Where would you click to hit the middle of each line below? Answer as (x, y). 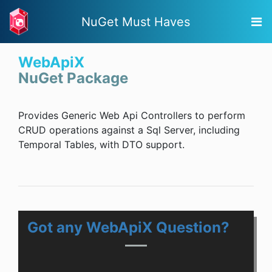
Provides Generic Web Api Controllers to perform (132, 116)
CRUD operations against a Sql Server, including (129, 130)
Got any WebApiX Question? (128, 228)
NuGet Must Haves (136, 22)
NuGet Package (73, 78)
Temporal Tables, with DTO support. (101, 145)
